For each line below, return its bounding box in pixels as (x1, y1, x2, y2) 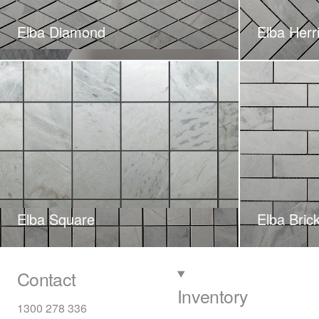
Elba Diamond (17, 21, 105, 43)
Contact (17, 265, 76, 291)
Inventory (177, 282, 249, 308)
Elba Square (17, 209, 95, 230)
